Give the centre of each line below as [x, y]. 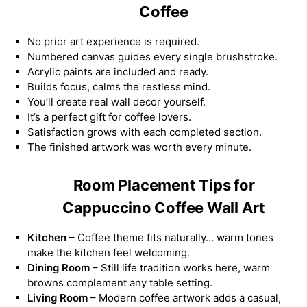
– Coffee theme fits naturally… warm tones [170, 237]
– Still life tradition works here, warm [180, 267]
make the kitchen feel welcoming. [109, 252]
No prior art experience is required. [113, 41]
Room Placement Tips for [164, 185]
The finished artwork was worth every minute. [139, 147]
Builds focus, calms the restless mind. [119, 86]
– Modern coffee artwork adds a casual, [184, 297]
